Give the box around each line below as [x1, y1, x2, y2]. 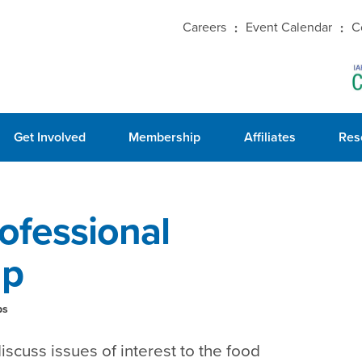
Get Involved [13, 128, 86, 146]
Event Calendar [246, 18, 333, 36]
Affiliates [243, 128, 296, 146]
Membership [128, 128, 201, 146]
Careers [183, 18, 227, 36]
